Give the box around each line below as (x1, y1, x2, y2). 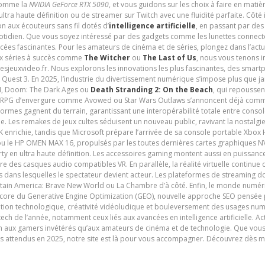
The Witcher (83, 52, 130, 63)
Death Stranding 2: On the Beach (90, 84, 213, 95)
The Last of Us (142, 52, 196, 63)
